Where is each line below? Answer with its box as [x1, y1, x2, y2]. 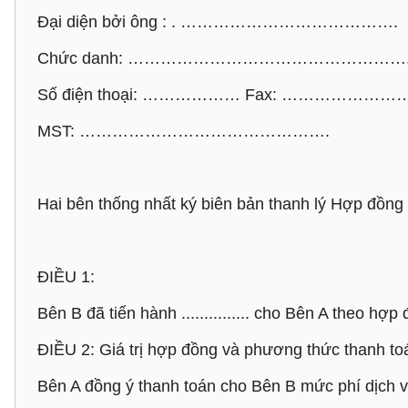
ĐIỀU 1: [37, 268, 95, 286]
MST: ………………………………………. [37, 122, 330, 140]
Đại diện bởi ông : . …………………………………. [37, 13, 398, 31]
